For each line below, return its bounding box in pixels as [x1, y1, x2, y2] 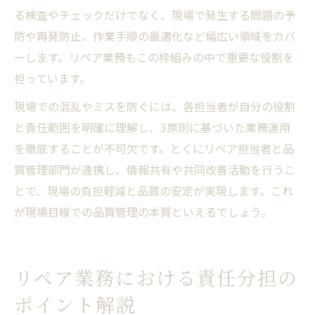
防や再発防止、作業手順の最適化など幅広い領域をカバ [14, 27, 295, 44]
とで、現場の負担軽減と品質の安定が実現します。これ [14, 181, 293, 199]
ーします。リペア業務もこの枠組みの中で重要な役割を [14, 48, 294, 65]
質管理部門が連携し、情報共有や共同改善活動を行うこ [14, 160, 295, 178]
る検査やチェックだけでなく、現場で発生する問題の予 [14, 6, 295, 23]
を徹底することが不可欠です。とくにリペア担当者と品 [14, 139, 294, 157]
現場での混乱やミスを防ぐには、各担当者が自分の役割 [14, 97, 295, 115]
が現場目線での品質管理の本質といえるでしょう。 [14, 202, 272, 220]
